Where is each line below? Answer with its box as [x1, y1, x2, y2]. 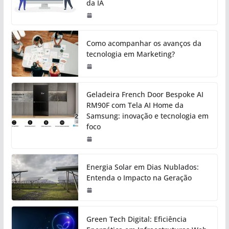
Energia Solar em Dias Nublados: [86, 162, 199, 172]
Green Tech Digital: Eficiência [86, 214, 187, 224]
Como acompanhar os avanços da [86, 38, 201, 49]
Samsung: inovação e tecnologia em [86, 111, 209, 121]
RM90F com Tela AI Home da [86, 100, 184, 110]
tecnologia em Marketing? [86, 49, 175, 59]
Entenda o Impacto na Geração [86, 173, 192, 183]
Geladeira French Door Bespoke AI [86, 89, 203, 100]
